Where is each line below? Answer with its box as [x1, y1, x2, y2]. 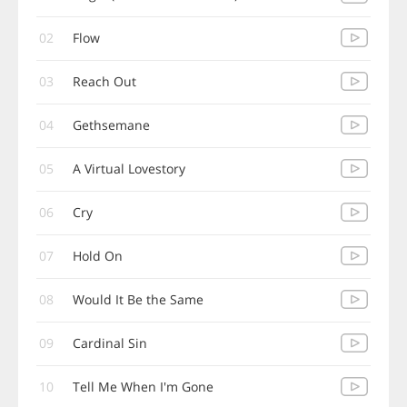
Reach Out [73, 73, 136, 90]
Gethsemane [73, 116, 150, 134]
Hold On [73, 247, 123, 264]
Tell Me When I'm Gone [73, 378, 213, 395]
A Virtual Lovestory [73, 160, 185, 177]
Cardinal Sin [73, 334, 147, 352]
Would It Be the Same [73, 291, 203, 308]
